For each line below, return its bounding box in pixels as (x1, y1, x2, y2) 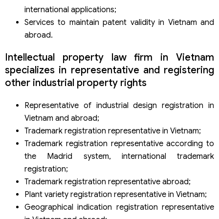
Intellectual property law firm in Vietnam (5, 51, 214, 64)
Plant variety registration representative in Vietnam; (24, 190, 207, 200)
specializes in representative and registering (5, 64, 214, 77)
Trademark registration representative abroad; (24, 177, 191, 187)
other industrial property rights (5, 77, 147, 89)
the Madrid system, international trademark (24, 152, 214, 162)
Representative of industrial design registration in (24, 101, 214, 111)
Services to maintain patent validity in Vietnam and (24, 18, 214, 28)
